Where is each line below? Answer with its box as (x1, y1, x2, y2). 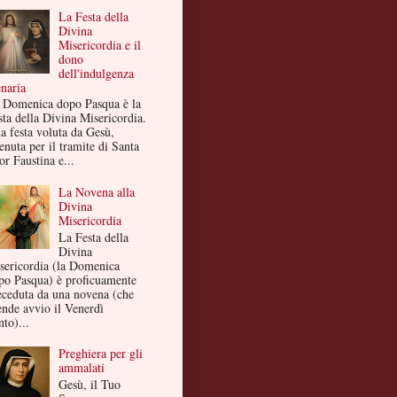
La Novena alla (58, 183, 136, 200)
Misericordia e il (58, 35, 142, 53)
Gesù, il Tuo (58, 376, 121, 393)
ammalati (58, 359, 105, 377)
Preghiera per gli (58, 345, 144, 362)
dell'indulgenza (58, 64, 135, 82)
